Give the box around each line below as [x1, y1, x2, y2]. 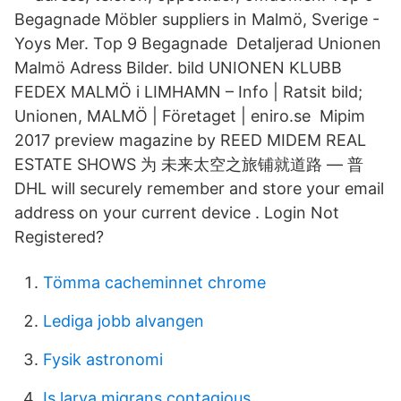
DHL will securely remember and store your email [14, 179, 384, 198]
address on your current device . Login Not [14, 203, 339, 222]
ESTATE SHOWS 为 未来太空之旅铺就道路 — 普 [14, 155, 368, 174]
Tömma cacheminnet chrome [43, 273, 266, 292]
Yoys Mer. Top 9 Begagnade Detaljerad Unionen [14, 34, 381, 53]
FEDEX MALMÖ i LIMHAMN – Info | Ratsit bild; [14, 82, 363, 101]
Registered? [14, 227, 104, 246]
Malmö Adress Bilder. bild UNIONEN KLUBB [14, 58, 342, 77]
